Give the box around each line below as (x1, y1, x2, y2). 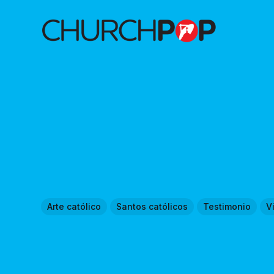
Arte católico (47, 201, 102, 212)
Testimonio (203, 201, 251, 212)
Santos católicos (116, 201, 188, 212)
